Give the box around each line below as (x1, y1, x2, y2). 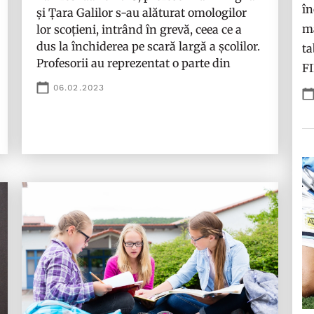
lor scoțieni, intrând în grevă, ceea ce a (36, 22, 242, 36)
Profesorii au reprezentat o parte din (36, 56, 231, 70)
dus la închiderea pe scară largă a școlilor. (36, 39, 260, 53)
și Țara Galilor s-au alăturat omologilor (36, 6, 247, 20)
